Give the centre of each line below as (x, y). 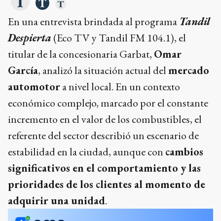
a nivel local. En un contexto (120, 86)
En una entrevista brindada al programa (93, 21)
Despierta (30, 37)
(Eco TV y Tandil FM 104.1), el (119, 37)
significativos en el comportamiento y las (104, 168)
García (23, 70)
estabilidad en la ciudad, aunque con (87, 151)
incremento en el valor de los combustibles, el (105, 119)
